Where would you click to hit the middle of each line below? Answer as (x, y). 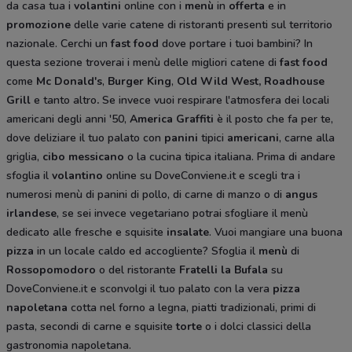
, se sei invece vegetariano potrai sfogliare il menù (182, 213)
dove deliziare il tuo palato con (85, 137)
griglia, (24, 156)
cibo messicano (83, 156)
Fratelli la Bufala (222, 269)
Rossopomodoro (51, 269)
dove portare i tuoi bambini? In (237, 43)
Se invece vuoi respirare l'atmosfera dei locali (216, 100)
